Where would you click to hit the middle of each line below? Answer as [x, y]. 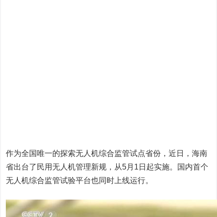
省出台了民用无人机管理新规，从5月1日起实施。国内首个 [107, 167]
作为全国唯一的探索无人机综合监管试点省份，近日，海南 [107, 153]
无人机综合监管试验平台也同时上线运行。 [80, 180]
